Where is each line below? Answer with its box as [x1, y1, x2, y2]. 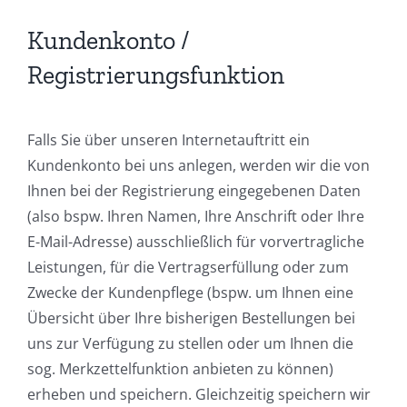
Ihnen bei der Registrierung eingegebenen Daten [27, 180, 361, 201]
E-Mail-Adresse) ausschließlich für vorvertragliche [27, 231, 364, 252]
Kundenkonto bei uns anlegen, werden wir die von [27, 154, 370, 175]
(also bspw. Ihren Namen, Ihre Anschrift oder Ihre [27, 205, 364, 226]
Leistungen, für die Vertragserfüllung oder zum [27, 256, 349, 277]
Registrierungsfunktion [27, 60, 284, 91]
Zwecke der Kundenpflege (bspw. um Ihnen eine [27, 282, 353, 303]
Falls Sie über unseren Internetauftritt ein [27, 129, 310, 150]
